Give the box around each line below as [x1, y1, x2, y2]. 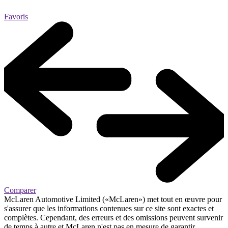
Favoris [4, 12, 28, 21]
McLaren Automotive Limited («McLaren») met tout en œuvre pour [4, 194, 222, 204]
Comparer [4, 185, 36, 194]
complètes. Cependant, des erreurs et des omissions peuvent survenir [4, 213, 223, 222]
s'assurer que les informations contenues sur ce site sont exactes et [4, 204, 214, 213]
